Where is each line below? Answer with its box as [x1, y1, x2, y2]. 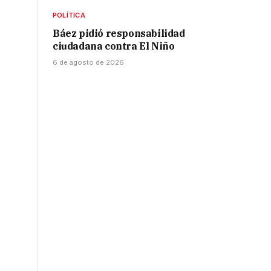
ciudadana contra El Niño [53, 40, 175, 53]
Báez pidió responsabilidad [53, 27, 185, 40]
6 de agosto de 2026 [53, 58, 124, 67]
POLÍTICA [53, 11, 85, 20]
